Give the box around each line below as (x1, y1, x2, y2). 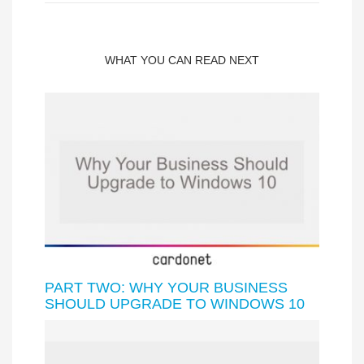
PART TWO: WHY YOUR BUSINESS (45, 279, 288, 296)
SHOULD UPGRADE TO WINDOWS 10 (45, 295, 305, 312)
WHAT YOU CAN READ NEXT (105, 54, 259, 67)
